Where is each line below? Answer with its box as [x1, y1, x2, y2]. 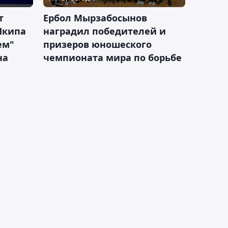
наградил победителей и [43, 24, 166, 37]
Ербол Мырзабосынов [43, 11, 147, 24]
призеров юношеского [43, 38, 152, 50]
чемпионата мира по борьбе [43, 51, 182, 64]
